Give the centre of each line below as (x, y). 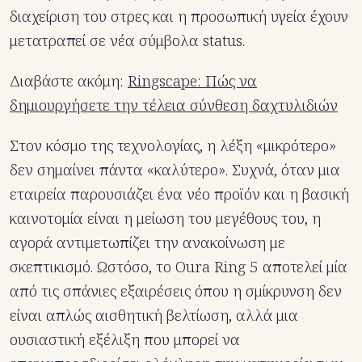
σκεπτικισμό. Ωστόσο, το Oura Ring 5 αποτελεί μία (179, 266)
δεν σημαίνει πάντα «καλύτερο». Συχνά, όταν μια (175, 169)
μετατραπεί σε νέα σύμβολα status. (127, 40)
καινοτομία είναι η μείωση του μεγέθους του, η (165, 218)
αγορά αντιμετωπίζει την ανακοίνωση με (147, 242)
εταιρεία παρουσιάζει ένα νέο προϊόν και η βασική (179, 194)
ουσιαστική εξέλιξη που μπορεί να (125, 339)
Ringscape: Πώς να (192, 80)
